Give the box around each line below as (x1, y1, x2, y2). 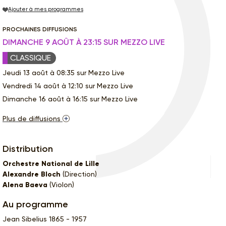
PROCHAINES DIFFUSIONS (3, 25, 77, 33)
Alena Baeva (3, 180, 47, 189)
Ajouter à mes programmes (8, 6, 83, 13)
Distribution (3, 143, 53, 154)
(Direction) (61, 169, 97, 178)
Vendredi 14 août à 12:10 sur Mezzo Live (3, 81, 133, 90)
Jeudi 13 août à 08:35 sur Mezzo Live (3, 68, 125, 77)
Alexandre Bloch (3, 169, 61, 179)
